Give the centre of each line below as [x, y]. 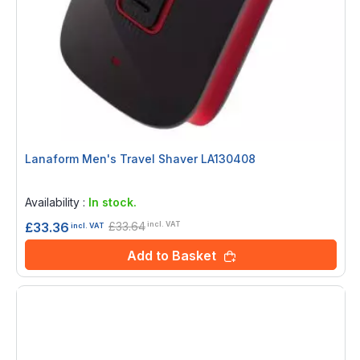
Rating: [46, 181]
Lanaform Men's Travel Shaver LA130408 [140, 158]
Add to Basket [171, 255]
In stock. [112, 202]
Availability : [57, 202]
